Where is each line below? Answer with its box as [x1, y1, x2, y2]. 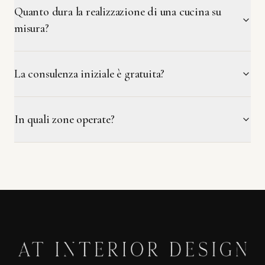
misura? [14, 21, 49, 35]
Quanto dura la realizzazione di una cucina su [14, 5, 221, 19]
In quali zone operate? [14, 112, 115, 127]
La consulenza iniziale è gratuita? [14, 67, 165, 81]
